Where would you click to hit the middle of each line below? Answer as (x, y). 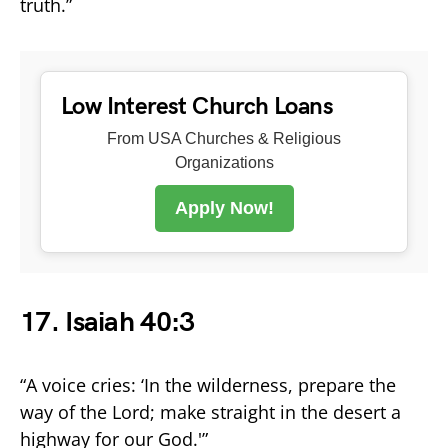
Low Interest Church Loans (197, 106)
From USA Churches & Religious (224, 138)
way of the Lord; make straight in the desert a (210, 411)
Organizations (224, 162)
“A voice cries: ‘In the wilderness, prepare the (208, 384)
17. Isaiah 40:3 (107, 322)
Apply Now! (224, 207)
